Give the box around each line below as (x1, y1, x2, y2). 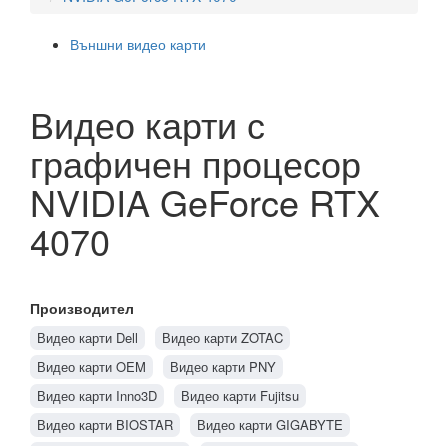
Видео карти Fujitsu (181, 386, 299, 405)
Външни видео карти (70, 34, 206, 54)
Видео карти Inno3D (37, 386, 157, 405)
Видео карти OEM (37, 357, 146, 376)
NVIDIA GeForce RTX (30, 176, 380, 227)
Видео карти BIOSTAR (37, 415, 173, 434)
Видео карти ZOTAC (162, 328, 283, 347)
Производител (30, 298, 134, 318)
